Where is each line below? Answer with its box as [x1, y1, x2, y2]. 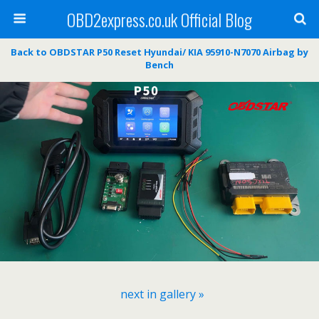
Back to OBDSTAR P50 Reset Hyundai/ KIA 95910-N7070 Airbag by [11, 46, 308, 58]
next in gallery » [120, 286, 204, 302]
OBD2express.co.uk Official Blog [67, 6, 252, 32]
